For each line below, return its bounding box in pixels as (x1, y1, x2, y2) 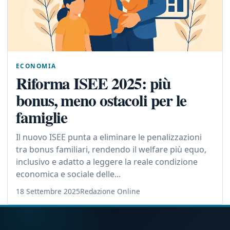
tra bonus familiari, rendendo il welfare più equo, (16, 143, 206, 155)
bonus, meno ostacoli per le (16, 88, 187, 112)
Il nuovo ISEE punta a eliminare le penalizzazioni (16, 131, 202, 143)
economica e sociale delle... (16, 168, 121, 180)
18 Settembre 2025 (16, 186, 80, 196)
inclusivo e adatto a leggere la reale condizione (16, 156, 198, 167)
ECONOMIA (16, 61, 56, 70)
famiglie (16, 105, 68, 129)
